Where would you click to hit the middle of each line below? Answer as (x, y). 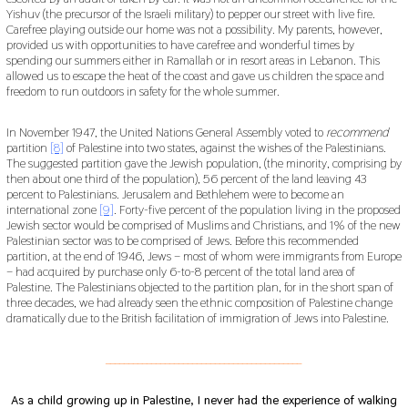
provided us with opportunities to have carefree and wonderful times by (180, 44)
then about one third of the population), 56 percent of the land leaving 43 (186, 178)
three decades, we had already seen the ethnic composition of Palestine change (199, 302)
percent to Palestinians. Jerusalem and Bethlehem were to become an (175, 194)
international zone (52, 209)
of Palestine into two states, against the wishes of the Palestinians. (224, 147)
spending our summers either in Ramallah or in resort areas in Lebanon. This (193, 60)
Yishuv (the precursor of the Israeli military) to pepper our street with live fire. (190, 13)
